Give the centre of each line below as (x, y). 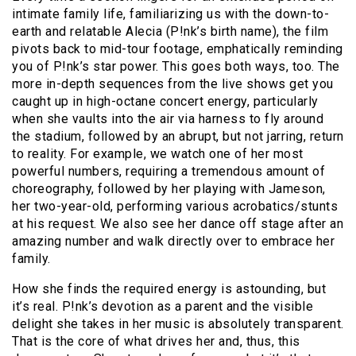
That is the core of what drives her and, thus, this (156, 341)
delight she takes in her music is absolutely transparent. (178, 323)
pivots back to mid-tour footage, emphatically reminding (178, 48)
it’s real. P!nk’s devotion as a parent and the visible (163, 306)
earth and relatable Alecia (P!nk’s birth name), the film (170, 31)
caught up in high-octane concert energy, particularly (165, 101)
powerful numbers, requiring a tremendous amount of (168, 171)
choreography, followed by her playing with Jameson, (169, 188)
